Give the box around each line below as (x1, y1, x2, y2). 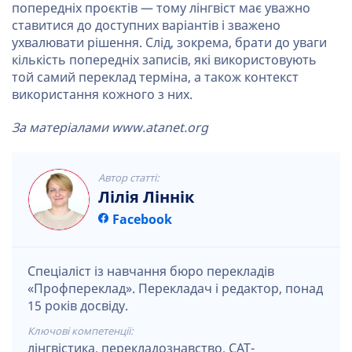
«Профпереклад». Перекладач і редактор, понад (27, 281, 323, 296)
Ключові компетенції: (27, 325, 134, 337)
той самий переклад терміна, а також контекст (12, 70, 299, 85)
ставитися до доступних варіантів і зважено (12, 18, 280, 33)
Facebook (112, 212, 172, 227)
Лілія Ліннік (98, 188, 194, 207)
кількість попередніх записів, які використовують (12, 53, 317, 68)
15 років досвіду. (27, 299, 128, 313)
